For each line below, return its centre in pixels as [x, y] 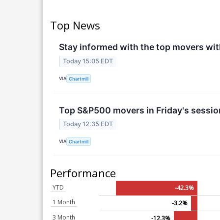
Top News [75, 25]
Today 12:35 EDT [88, 124]
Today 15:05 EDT [88, 61]
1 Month [64, 202]
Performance [83, 173]
